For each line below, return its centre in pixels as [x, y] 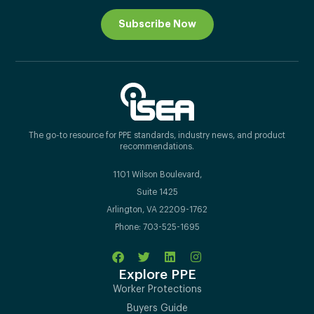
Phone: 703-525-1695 [157, 227]
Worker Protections [157, 290]
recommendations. [157, 147]
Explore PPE [157, 275]
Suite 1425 [157, 192]
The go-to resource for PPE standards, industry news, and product [157, 136]
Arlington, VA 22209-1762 [157, 210]
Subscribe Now [157, 24]
